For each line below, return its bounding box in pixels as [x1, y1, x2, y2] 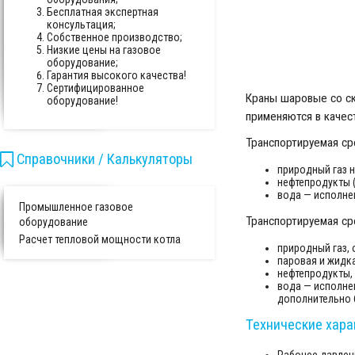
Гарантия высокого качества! [47, 68, 186, 82]
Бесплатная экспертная [47, 5, 158, 18]
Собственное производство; [47, 30, 182, 44]
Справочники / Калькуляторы [17, 151, 193, 168]
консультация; [47, 17, 116, 31]
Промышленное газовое [19, 200, 133, 213]
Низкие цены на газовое [47, 43, 161, 56]
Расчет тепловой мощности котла [19, 232, 181, 246]
